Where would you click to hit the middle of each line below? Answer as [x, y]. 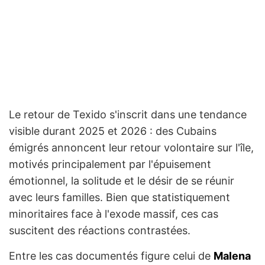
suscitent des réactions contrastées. [100, 231]
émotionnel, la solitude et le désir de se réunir [122, 181]
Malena [232, 256]
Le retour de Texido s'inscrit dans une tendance [128, 115]
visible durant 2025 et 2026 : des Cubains [113, 131]
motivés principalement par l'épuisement [110, 164]
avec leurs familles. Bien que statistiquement [119, 198]
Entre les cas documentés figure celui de [111, 256]
